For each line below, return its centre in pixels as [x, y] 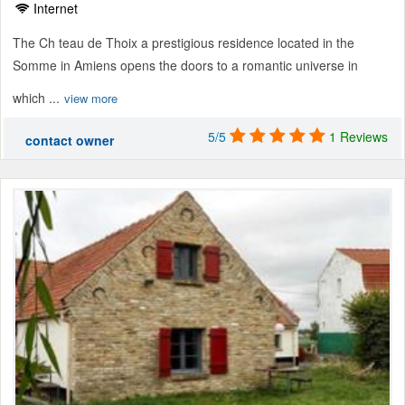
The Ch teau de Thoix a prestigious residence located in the [184, 42]
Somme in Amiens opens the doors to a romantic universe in [185, 65]
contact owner [70, 140]
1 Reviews [358, 136]
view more [91, 98]
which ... [36, 97]
